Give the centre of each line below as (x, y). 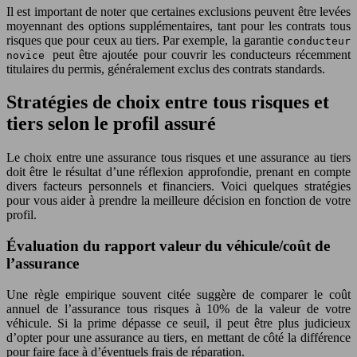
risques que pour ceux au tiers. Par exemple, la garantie (147, 40)
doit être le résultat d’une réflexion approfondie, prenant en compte (178, 172)
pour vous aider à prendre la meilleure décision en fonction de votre (178, 201)
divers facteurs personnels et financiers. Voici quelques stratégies (178, 186)
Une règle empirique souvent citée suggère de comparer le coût (178, 294)
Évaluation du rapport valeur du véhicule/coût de (168, 246)
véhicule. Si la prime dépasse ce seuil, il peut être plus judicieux (178, 323)
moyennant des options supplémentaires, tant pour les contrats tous (178, 25)
